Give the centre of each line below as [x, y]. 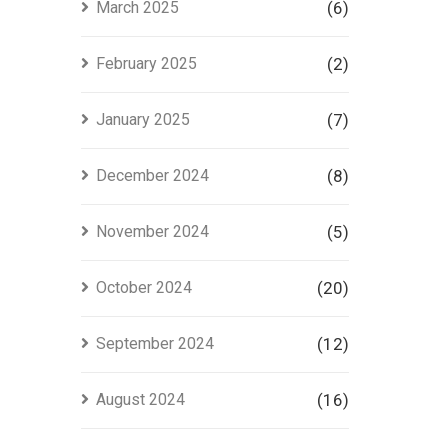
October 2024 [143, 287]
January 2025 [142, 119]
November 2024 [152, 231]
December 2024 [152, 175]
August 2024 [140, 399]
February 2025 [146, 63]
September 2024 [154, 343]
